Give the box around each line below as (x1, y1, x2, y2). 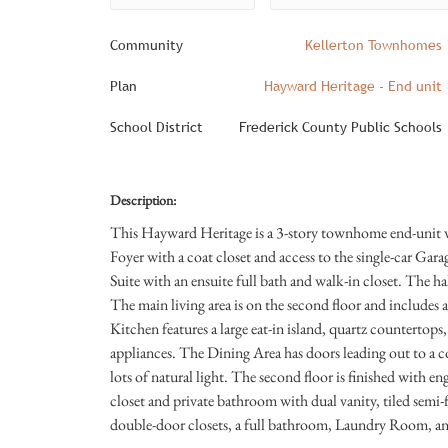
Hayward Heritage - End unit (264, 78, 442, 94)
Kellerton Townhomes (305, 37, 442, 53)
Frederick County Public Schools (239, 119, 442, 135)
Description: (109, 190, 176, 209)
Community (109, 37, 183, 53)
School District (109, 119, 203, 135)
